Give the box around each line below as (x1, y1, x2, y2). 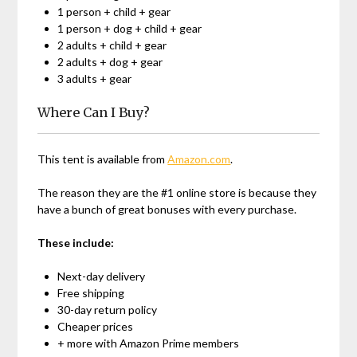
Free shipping (57, 286, 125, 300)
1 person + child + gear (57, 5, 171, 19)
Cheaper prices (57, 320, 134, 334)
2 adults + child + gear (57, 38, 167, 53)
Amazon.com (167, 152, 231, 167)
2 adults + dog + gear (57, 55, 163, 69)
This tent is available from (37, 152, 168, 167)
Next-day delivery (57, 269, 146, 284)
